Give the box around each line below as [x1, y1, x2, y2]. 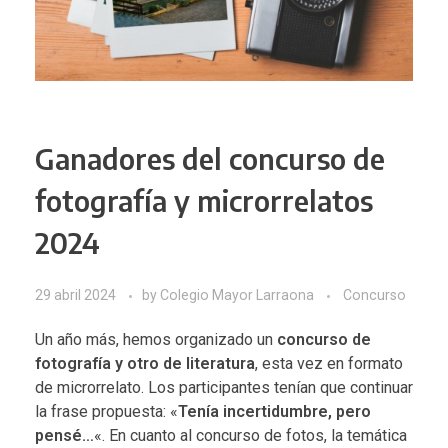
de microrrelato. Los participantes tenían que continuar [35, 378, 413, 398]
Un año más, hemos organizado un [35, 330, 277, 350]
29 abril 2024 [35, 287, 116, 304]
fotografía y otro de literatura [35, 354, 255, 374]
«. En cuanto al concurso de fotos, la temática [94, 426, 407, 446]
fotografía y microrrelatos [35, 183, 373, 219]
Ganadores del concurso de [35, 141, 385, 177]
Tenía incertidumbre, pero [178, 402, 371, 422]
